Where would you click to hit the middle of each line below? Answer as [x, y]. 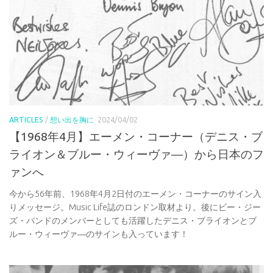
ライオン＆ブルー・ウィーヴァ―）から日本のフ [136, 154]
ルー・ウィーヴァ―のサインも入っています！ [99, 234]
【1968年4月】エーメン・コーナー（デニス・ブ [136, 137]
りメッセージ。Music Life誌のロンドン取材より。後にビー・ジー [135, 207]
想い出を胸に [72, 120]
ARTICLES [26, 120]
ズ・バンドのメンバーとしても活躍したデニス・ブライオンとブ [133, 221]
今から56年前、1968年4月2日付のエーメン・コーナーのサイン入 [135, 194]
